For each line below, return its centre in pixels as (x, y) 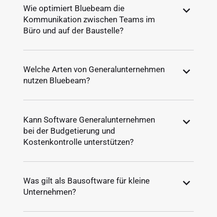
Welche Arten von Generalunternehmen (94, 70)
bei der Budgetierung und (70, 131)
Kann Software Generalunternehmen (89, 119)
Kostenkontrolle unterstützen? (79, 142)
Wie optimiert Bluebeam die (74, 8)
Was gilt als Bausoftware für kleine (87, 180)
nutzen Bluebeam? (57, 81)
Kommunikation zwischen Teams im (89, 19)
